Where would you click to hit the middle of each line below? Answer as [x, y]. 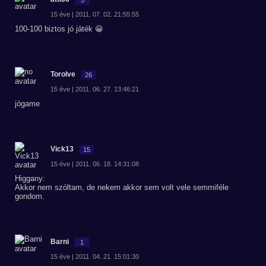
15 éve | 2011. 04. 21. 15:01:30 [95, 256]
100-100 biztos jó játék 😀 [59, 29]
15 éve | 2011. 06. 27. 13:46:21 [95, 89]
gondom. [30, 196]
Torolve [63, 74]
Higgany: [30, 178]
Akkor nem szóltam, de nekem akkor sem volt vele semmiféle [122, 187]
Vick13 [62, 149]
